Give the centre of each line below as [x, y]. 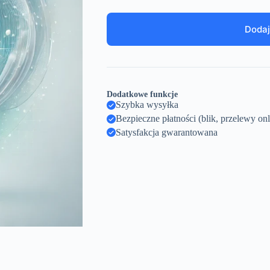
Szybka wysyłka [147, 105]
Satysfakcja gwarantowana [166, 132]
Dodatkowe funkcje [142, 95]
